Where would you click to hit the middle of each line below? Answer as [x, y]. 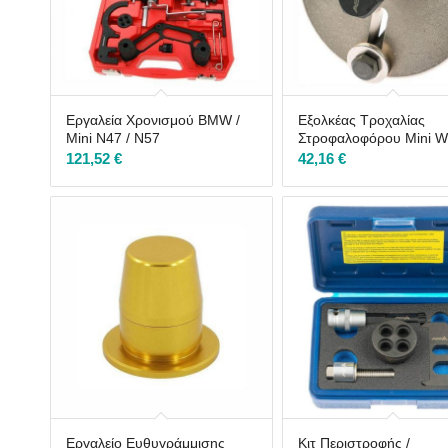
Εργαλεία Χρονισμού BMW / [153, 119]
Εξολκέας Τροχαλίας [362, 119]
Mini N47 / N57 [113, 137]
